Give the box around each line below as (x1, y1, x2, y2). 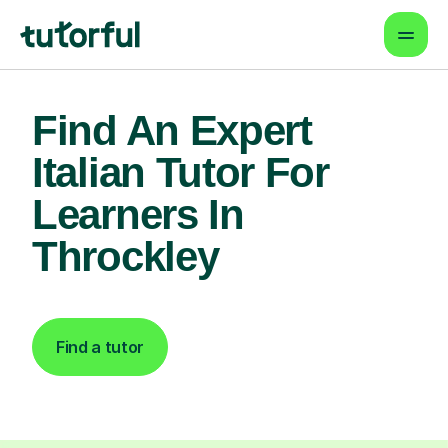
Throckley (32, 233, 219, 280)
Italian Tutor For (32, 149, 329, 196)
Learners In (32, 191, 244, 238)
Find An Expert (32, 107, 312, 154)
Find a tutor (56, 337, 145, 357)
